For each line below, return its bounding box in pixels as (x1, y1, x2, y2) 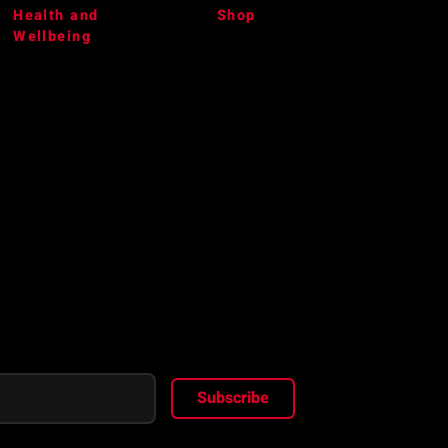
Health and (13, 4, 99, 26)
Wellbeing (13, 25, 92, 47)
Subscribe (196, 386, 269, 411)
